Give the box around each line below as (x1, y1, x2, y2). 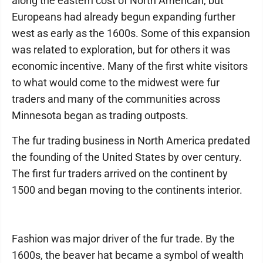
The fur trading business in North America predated (12, 134, 250, 147)
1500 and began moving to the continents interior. (12, 184, 242, 196)
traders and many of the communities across (12, 93, 220, 105)
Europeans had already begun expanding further (12, 11, 235, 23)
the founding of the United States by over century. (12, 151, 242, 163)
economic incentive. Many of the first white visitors (12, 60, 248, 72)
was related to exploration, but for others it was (12, 43, 230, 56)
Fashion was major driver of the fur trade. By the (12, 232, 235, 245)
